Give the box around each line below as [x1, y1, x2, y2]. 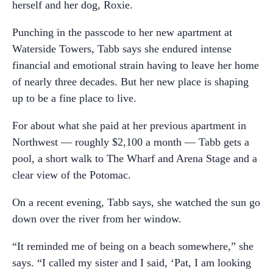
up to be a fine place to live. [12, 91, 136, 104]
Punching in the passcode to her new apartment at [12, 26, 232, 38]
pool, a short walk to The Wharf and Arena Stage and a [12, 152, 257, 165]
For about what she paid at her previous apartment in [12, 119, 246, 132]
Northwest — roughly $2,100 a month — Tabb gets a [12, 135, 249, 148]
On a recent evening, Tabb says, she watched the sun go [12, 196, 260, 208]
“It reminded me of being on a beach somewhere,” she [12, 239, 253, 252]
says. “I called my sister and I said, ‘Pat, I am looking [12, 256, 251, 269]
